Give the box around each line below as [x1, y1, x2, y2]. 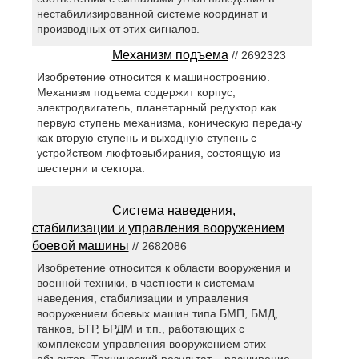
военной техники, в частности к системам [37, 276, 256, 289]
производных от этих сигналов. [37, 22, 200, 35]
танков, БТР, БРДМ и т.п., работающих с [37, 321, 245, 335]
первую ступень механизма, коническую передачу [37, 115, 303, 129]
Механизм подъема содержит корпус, [37, 85, 236, 99]
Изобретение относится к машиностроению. [37, 70, 271, 83]
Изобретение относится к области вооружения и [37, 260, 292, 274]
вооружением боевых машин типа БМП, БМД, [37, 306, 279, 320]
